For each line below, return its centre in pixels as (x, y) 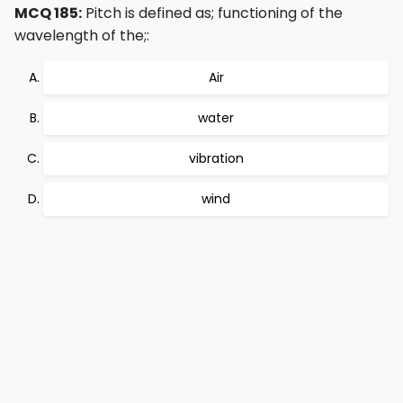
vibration (216, 158)
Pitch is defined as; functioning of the (212, 13)
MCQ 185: (48, 13)
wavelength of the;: (82, 36)
